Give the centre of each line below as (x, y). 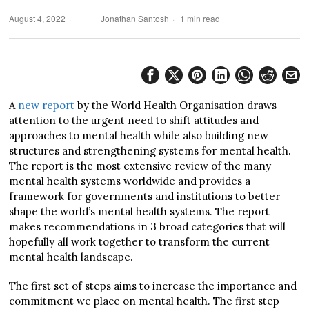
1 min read (199, 18)
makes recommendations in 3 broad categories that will (148, 226)
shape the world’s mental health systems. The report (140, 211)
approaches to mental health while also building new (139, 135)
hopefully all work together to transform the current (140, 241)
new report (47, 105)
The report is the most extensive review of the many (140, 166)
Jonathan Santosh (135, 18)
